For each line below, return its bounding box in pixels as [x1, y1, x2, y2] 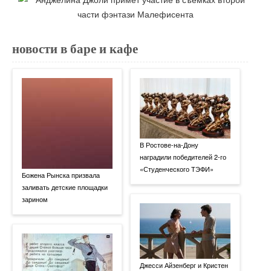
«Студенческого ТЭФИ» [140, 163, 214, 174]
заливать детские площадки [22, 181, 108, 192]
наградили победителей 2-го [140, 151, 226, 162]
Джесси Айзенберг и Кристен [140, 260, 228, 270]
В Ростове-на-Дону [140, 139, 198, 149]
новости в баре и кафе [12, 41, 138, 56]
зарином [22, 194, 48, 204]
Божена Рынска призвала [22, 169, 100, 180]
